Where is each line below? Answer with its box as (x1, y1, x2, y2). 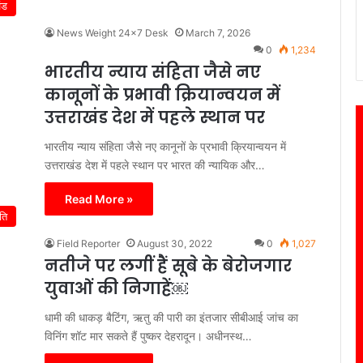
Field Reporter (57, 237, 120, 250)
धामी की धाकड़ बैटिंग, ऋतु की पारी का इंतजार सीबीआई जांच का (45, 310, 298, 324)
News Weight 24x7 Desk (57, 26, 169, 39)
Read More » (65, 191, 133, 206)
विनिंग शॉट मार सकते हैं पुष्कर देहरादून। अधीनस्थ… (45, 328, 252, 343)
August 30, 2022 (137, 237, 212, 250)
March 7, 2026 (186, 26, 250, 39)
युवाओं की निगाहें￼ (45, 276, 188, 300)
